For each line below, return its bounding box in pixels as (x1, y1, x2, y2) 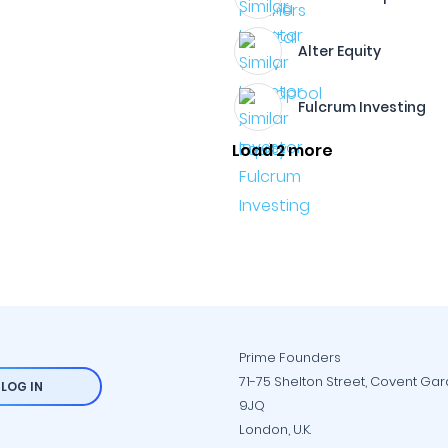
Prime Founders (239, 348, 341, 367)
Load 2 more (232, 139, 334, 162)
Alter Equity (298, 41, 382, 61)
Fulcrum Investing (298, 97, 427, 117)
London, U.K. (239, 420, 311, 439)
